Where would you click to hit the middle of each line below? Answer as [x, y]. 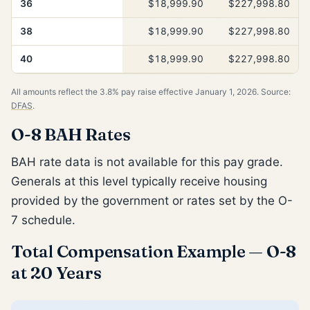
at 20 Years [56, 272]
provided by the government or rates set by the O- [152, 200]
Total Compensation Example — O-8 [154, 251]
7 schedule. [43, 220]
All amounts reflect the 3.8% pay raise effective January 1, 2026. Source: [151, 91]
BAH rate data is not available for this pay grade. [147, 162]
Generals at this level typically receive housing [139, 181]
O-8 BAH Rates [71, 134]
